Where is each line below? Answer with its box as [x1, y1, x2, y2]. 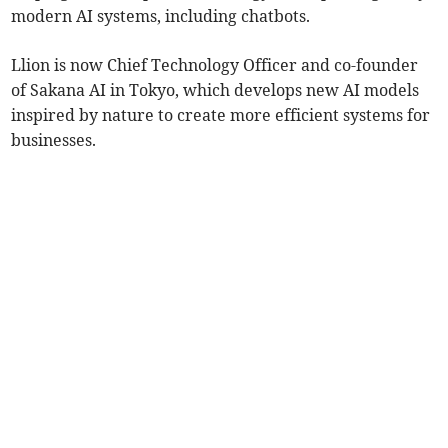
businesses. [11, 130, 97, 151]
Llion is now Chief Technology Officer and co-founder [11, 55, 419, 76]
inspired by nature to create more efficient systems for [11, 105, 431, 126]
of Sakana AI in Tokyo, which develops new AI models [11, 80, 420, 101]
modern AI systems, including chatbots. [11, 6, 311, 27]
